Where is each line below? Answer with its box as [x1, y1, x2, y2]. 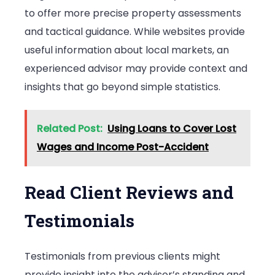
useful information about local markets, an [25, 43, 229, 58]
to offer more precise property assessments [25, 6, 241, 21]
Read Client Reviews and [25, 180, 234, 204]
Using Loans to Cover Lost [107, 121, 236, 136]
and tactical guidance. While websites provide [25, 25, 245, 39]
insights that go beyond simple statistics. [25, 80, 220, 95]
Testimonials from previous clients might [25, 249, 220, 263]
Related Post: [37, 121, 103, 136]
